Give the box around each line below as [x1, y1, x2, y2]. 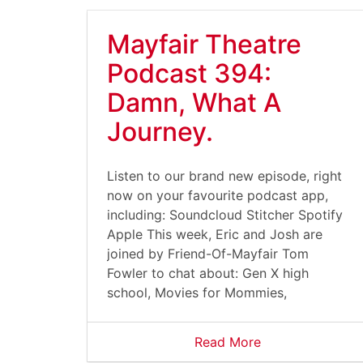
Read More [194, 334, 261, 350]
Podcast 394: [107, 58, 271, 89]
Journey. [107, 116, 213, 147]
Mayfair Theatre [107, 28, 301, 60]
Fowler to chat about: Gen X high [107, 265, 309, 281]
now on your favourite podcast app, [107, 187, 328, 203]
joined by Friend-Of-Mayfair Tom [107, 246, 309, 262]
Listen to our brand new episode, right [107, 168, 342, 184]
